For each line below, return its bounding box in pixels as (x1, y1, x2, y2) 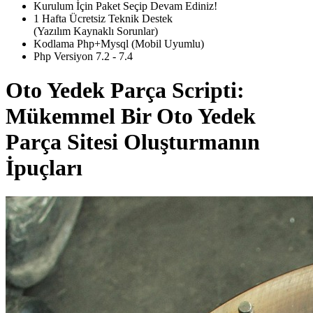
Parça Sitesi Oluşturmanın (6, 129, 260, 155)
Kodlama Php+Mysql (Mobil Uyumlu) (34, 37, 204, 50)
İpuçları (6, 155, 82, 181)
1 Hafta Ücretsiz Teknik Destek (34, 12, 173, 24)
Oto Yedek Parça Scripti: (6, 78, 245, 103)
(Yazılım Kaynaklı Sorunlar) (34, 24, 158, 37)
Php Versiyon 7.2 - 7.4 (34, 50, 133, 62)
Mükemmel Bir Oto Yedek (6, 103, 256, 129)
